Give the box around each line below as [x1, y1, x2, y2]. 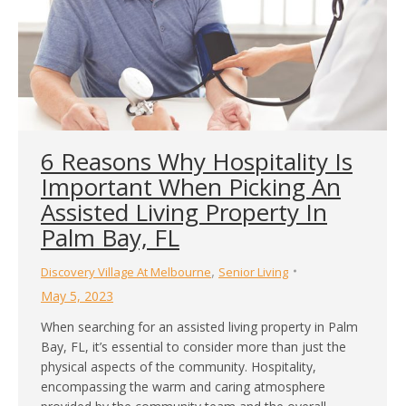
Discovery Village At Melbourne [41, 263, 211, 280]
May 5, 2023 [41, 286, 113, 304]
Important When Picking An [41, 169, 341, 203]
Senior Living [218, 263, 288, 280]
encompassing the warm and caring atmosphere [41, 377, 325, 395]
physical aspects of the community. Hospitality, [41, 357, 316, 375]
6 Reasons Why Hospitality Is [41, 144, 353, 178]
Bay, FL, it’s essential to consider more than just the [41, 337, 346, 355]
